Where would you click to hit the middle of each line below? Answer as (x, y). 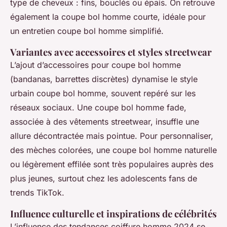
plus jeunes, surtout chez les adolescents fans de (104, 179)
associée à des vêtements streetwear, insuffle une (105, 122)
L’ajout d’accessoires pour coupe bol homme (96, 65)
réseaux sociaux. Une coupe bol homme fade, (98, 108)
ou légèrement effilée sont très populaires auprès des (112, 164)
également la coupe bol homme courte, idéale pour (108, 17)
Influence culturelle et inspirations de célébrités (113, 214)
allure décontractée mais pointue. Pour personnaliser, (112, 136)
